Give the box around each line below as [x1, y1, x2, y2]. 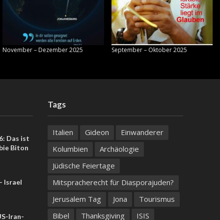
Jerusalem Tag [52, 194, 101, 204]
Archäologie [99, 144, 139, 154]
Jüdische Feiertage [52, 161, 115, 171]
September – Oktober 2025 [111, 46, 187, 55]
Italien [52, 127, 73, 137]
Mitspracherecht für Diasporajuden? [52, 177, 174, 188]
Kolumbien [52, 144, 88, 154]
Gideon [84, 127, 109, 137]
